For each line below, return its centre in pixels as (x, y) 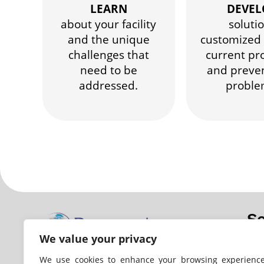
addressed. (109, 85)
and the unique (108, 39)
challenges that (108, 55)
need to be (108, 70)
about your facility (109, 24)
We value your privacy (98, 239)
